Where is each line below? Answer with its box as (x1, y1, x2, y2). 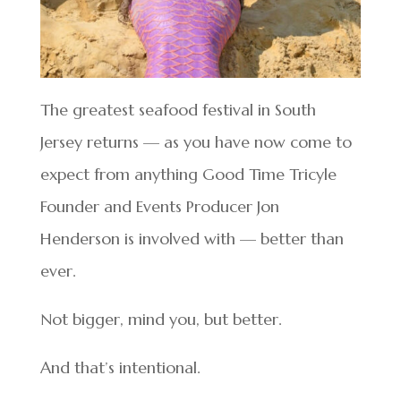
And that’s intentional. (39, 356, 200, 378)
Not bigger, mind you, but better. (39, 308, 282, 329)
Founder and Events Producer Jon (39, 195, 279, 217)
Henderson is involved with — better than (39, 227, 344, 249)
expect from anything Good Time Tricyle (39, 163, 337, 184)
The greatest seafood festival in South (39, 98, 316, 120)
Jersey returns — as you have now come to (39, 131, 352, 152)
